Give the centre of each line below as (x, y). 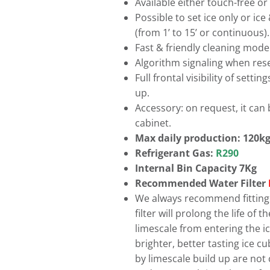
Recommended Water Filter (200, 183)
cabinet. (153, 123)
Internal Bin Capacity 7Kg (196, 168)
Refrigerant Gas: (175, 153)
